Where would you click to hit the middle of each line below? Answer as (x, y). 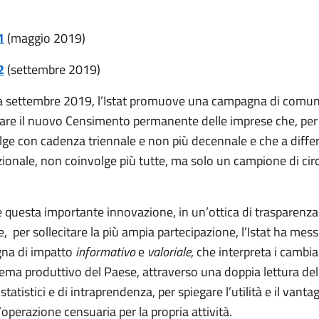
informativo (105, 252)
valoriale (169, 252)
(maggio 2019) (45, 38)
